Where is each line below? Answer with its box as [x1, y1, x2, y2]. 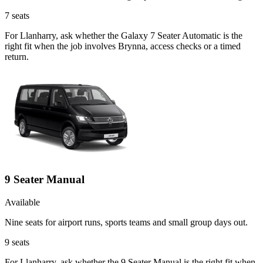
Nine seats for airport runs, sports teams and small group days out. [5, 217, 248, 227]
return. [5, 52, 29, 62]
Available [5, 197, 40, 207]
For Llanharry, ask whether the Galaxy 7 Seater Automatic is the [5, 31, 242, 41]
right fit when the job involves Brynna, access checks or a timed [5, 41, 241, 52]
